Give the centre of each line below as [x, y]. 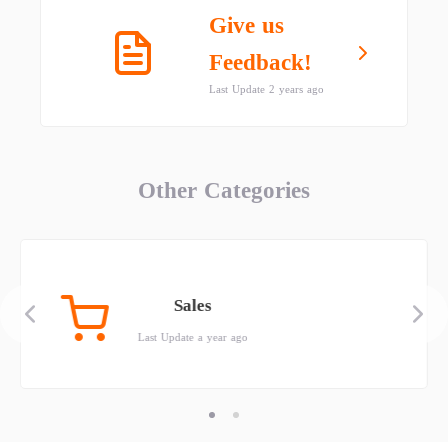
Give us [246, 25]
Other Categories [224, 190]
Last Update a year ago [193, 336]
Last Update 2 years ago [266, 89]
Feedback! [260, 62]
